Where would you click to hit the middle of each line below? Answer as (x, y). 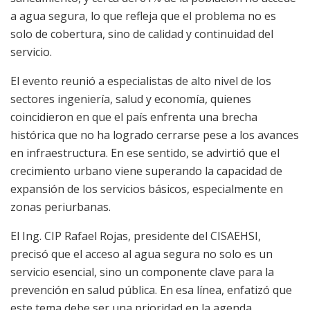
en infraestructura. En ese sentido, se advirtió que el (145, 153)
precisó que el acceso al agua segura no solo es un (142, 254)
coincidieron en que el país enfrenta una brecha (134, 117)
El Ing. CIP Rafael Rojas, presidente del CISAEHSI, (136, 236)
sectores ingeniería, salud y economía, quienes (131, 99)
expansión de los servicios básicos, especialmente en (147, 189)
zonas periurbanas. (61, 207)
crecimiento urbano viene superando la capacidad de (146, 171)
